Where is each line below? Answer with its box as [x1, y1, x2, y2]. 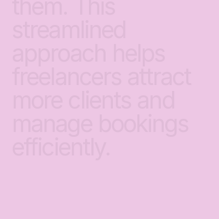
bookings [97, 109, 188, 138]
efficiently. [12, 132, 110, 161]
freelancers [12, 62, 122, 91]
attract [127, 62, 191, 91]
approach [12, 39, 106, 67]
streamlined [12, 15, 126, 44]
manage [12, 109, 92, 138]
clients [68, 86, 131, 114]
